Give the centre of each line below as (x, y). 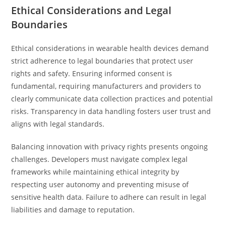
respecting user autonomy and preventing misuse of (100, 184)
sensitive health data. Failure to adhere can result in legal (109, 197)
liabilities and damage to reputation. (73, 210)
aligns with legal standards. (58, 124)
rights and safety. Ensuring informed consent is (92, 73)
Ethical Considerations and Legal (92, 10)
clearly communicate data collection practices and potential (112, 99)
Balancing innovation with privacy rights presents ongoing (110, 147)
